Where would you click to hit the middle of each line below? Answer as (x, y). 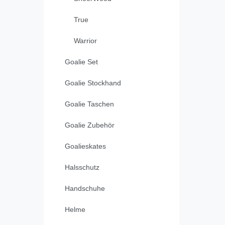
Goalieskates (85, 146)
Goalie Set (81, 62)
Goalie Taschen (89, 104)
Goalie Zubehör (90, 125)
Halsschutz (82, 167)
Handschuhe (85, 189)
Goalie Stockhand (93, 83)
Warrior (85, 41)
